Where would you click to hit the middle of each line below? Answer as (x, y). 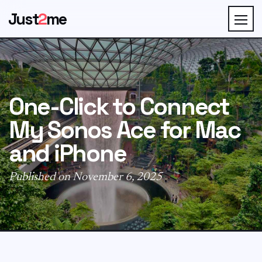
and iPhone (68, 153)
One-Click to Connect (119, 106)
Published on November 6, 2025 (85, 177)
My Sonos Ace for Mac (125, 130)
